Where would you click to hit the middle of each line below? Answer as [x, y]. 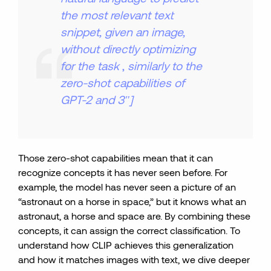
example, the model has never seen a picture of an [127, 187]
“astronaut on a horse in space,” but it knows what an [132, 201]
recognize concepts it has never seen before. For [123, 172]
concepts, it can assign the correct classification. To [129, 230]
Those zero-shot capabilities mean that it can [116, 158]
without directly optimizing [128, 49]
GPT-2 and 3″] [97, 100]
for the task [92, 66]
